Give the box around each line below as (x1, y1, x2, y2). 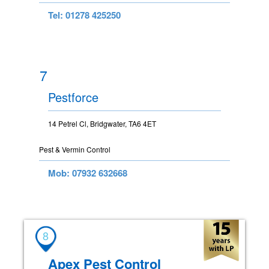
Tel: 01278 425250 (48, 8, 121, 22)
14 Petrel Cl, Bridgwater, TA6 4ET (48, 118, 156, 129)
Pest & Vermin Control (39, 144, 110, 155)
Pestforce (48, 88, 98, 106)
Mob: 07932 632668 (48, 166, 127, 180)
